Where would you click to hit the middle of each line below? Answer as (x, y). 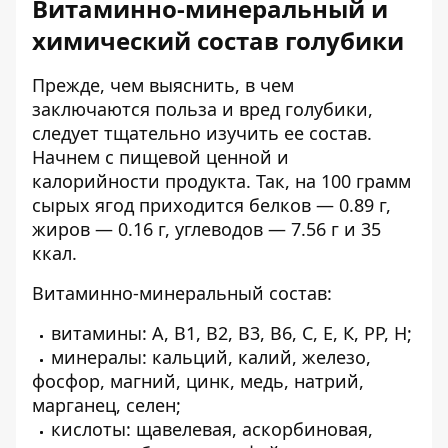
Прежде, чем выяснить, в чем (163, 85)
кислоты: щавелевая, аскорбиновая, (212, 429)
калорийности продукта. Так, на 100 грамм (221, 181)
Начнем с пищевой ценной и (160, 157)
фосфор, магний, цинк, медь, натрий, (198, 381)
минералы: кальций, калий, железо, (211, 357)
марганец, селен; (106, 405)
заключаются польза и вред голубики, (202, 109)
